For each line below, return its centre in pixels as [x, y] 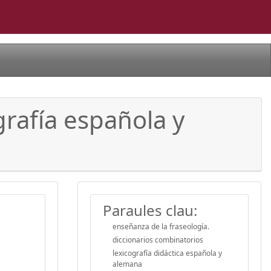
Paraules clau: [150, 210]
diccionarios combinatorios [158, 240]
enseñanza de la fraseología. [161, 226]
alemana [127, 264]
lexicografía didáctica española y [167, 253]
